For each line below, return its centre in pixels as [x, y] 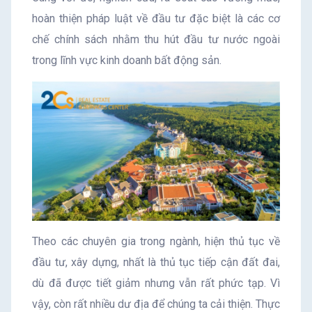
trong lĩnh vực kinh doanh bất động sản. [127, 61]
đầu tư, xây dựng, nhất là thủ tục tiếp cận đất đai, [156, 263]
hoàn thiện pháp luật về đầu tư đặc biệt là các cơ [156, 19]
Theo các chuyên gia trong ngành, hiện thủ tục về [156, 242]
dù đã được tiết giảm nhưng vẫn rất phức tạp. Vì [156, 283]
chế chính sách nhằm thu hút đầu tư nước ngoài [156, 40]
